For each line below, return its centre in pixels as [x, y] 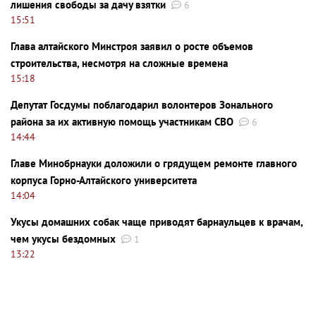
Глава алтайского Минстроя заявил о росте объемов [132, 46]
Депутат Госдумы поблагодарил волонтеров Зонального [142, 104]
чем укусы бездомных [63, 238]
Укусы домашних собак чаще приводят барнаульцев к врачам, [157, 221]
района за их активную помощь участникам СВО [122, 121]
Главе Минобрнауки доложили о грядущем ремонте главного [154, 163]
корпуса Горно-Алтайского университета [104, 180]
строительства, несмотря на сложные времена [119, 63]
